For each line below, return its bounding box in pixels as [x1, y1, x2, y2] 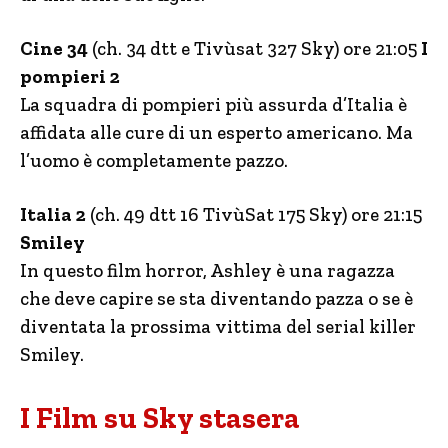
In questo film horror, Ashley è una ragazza [20, 259, 395, 282]
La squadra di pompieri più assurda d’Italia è [20, 93, 407, 116]
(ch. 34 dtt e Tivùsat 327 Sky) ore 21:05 [88, 37, 417, 60]
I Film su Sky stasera [20, 400, 300, 436]
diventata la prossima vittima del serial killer [20, 315, 416, 338]
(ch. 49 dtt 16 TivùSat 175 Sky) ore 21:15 [86, 203, 422, 226]
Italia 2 [20, 203, 86, 226]
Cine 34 [20, 37, 88, 60]
